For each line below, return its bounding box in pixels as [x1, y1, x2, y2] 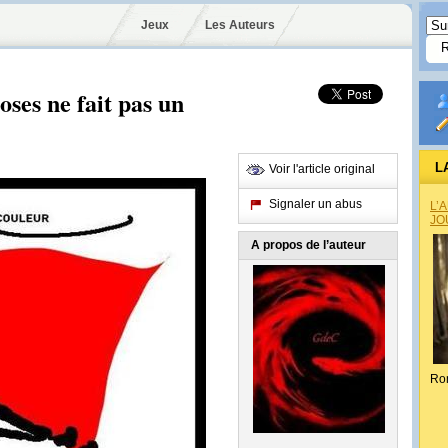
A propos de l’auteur [251, 238, 366, 252]
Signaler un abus [269, 197, 362, 211]
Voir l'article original [269, 162, 375, 176]
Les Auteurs [204, 18, 275, 32]
